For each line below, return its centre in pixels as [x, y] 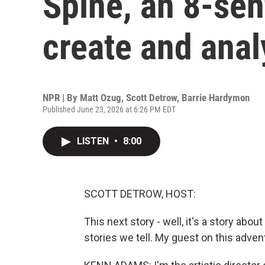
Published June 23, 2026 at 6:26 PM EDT [109, 109]
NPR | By [61, 98]
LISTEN [94, 141]
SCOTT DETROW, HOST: [140, 194]
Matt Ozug [101, 98]
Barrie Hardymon [216, 98]
